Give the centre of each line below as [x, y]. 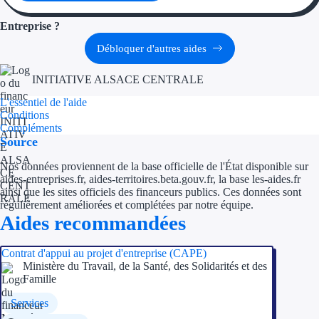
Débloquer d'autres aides [151, 48]
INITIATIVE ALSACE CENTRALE [118, 80]
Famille [40, 278]
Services [29, 303]
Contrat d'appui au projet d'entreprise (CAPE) [104, 253]
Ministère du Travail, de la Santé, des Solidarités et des [145, 266]
